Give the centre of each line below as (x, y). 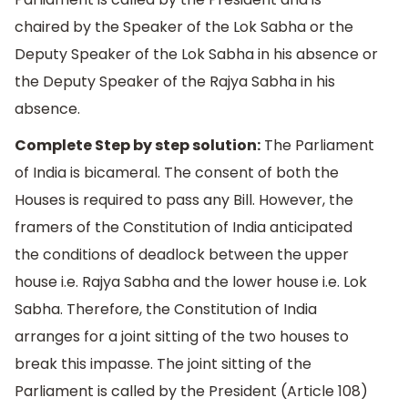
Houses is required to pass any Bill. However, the (184, 200)
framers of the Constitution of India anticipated (184, 228)
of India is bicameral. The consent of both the (177, 173)
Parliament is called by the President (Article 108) (191, 392)
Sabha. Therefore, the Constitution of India (166, 310)
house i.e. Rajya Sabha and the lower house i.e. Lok (191, 282)
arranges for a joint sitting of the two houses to (182, 337)
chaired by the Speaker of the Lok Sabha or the (184, 27)
